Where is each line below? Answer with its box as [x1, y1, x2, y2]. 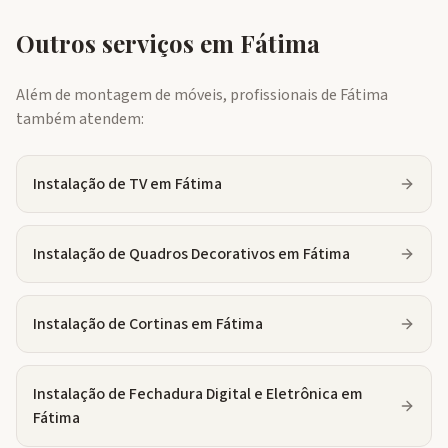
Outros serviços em [16, 27, 240, 59]
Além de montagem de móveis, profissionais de [16, 84, 340, 106]
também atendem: [16, 108, 144, 130]
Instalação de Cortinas [33, 313, 188, 335]
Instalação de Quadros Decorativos [33, 243, 275, 265]
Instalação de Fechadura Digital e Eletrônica [33, 383, 338, 405]
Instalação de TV [33, 173, 147, 195]
